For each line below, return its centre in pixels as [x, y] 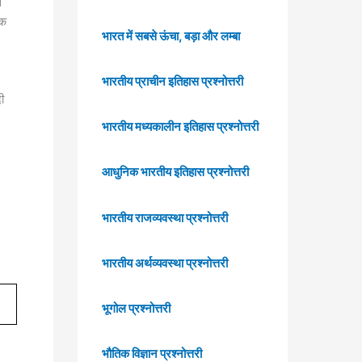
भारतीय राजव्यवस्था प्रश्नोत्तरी [165, 217]
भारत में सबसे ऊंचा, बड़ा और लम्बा [171, 36]
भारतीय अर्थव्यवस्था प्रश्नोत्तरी [165, 263]
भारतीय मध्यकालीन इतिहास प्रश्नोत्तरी [180, 127]
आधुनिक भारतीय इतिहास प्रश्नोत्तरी [175, 172]
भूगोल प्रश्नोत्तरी [136, 309]
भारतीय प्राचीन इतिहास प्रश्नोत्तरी [173, 81]
